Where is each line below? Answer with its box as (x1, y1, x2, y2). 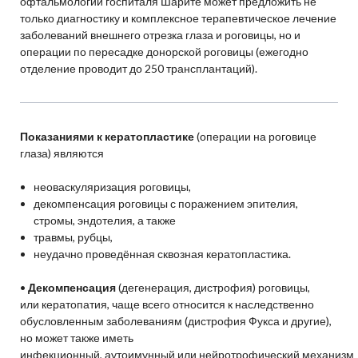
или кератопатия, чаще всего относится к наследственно (19, 297, 314, 312)
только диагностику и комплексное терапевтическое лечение (19, 11, 336, 26)
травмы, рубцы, (34, 230, 113, 245)
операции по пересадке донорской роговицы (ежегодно (19, 45, 308, 59)
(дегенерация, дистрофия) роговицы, (115, 280, 310, 295)
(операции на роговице (193, 129, 316, 144)
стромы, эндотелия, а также (34, 213, 177, 228)
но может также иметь (19, 331, 133, 345)
